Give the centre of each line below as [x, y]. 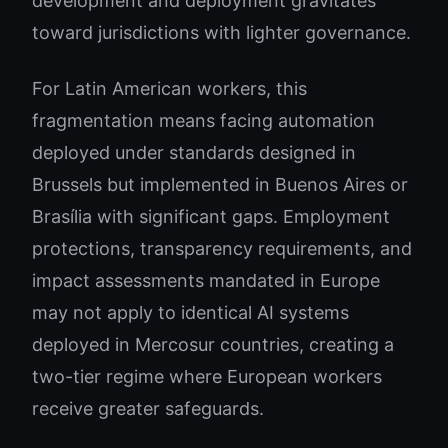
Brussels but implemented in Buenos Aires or [220, 184]
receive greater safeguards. [148, 408]
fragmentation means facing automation [203, 120]
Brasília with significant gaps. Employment [211, 216]
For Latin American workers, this [169, 88]
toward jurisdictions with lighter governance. [221, 32]
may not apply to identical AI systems [190, 312]
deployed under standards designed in [194, 152]
